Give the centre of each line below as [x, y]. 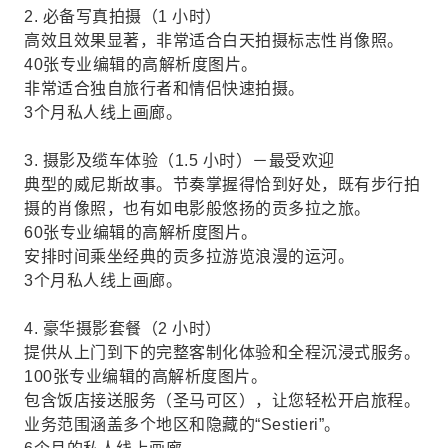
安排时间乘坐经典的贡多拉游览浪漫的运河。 [189, 256]
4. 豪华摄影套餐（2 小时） [123, 328]
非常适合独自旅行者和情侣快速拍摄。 [164, 88]
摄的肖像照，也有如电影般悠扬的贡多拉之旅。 [197, 208]
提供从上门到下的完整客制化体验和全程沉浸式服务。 [222, 352]
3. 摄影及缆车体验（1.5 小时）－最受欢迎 [179, 160]
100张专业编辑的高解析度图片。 [145, 376]
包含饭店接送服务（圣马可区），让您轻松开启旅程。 [222, 400]
